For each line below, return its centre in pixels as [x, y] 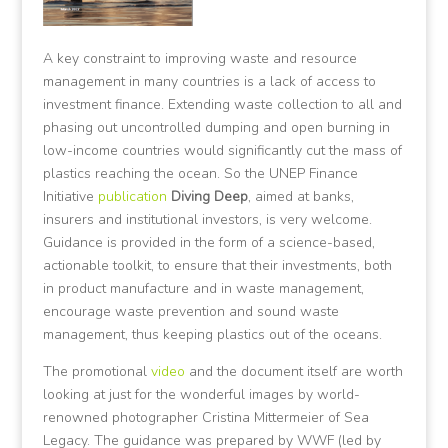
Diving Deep [209, 196]
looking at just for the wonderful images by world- [201, 394]
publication [132, 196]
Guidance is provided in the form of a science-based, [208, 242]
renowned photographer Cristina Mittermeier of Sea [205, 417]
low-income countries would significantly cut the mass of [222, 150]
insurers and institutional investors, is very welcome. [207, 219]
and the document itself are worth [293, 371]
